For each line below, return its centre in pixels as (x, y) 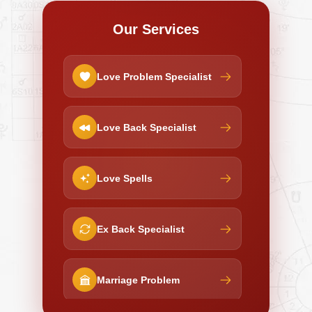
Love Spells (125, 178)
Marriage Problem (138, 280)
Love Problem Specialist (154, 76)
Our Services (156, 29)
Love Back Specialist (147, 127)
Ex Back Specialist (141, 229)
